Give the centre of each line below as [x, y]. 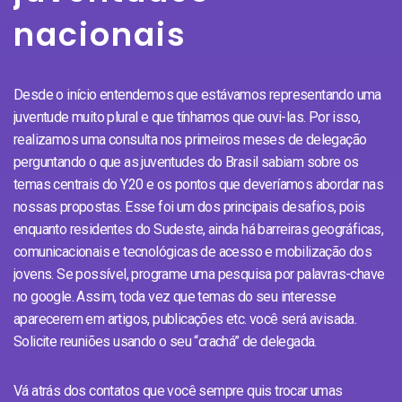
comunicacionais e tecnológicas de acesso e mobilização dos [193, 251]
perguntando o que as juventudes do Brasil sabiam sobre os [186, 162]
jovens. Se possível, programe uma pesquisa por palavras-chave [199, 274]
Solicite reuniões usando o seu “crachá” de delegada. [165, 341]
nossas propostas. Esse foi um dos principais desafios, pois [189, 206]
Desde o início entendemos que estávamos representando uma [197, 94]
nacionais [100, 34]
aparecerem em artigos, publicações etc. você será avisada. [185, 319]
